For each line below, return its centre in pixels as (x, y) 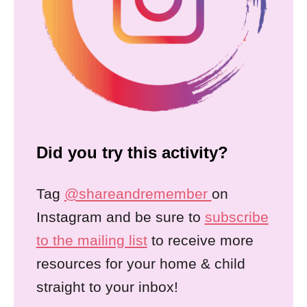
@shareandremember (138, 194)
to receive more (200, 241)
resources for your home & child (140, 264)
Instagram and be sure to (120, 217)
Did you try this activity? (132, 153)
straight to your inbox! (107, 287)
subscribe (236, 217)
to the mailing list (91, 241)
